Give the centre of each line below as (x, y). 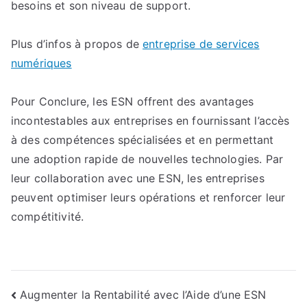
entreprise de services (201, 44)
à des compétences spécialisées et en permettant (143, 140)
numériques (41, 63)
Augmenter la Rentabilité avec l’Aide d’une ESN (143, 294)
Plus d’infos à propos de (77, 44)
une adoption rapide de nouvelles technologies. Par (147, 159)
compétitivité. (48, 217)
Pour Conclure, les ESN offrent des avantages (133, 101)
